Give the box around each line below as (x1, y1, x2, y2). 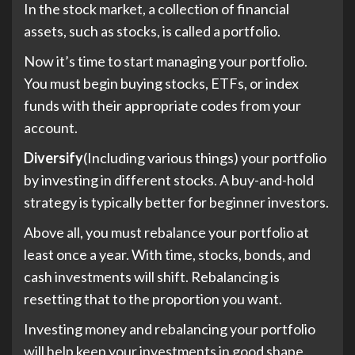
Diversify (24, 148, 83, 166)
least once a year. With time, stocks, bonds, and (24, 245, 311, 263)
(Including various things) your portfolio (83, 148, 326, 166)
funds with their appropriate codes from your (24, 96, 301, 114)
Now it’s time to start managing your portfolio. (24, 52, 307, 70)
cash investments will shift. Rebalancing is (24, 267, 280, 285)
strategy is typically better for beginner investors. (24, 193, 331, 211)
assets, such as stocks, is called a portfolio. (24, 21, 281, 40)
